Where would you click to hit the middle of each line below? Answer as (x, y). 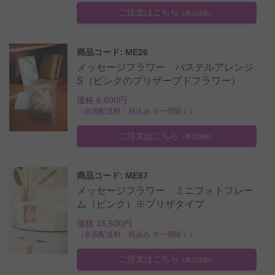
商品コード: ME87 (112, 175)
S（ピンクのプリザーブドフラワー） (159, 80)
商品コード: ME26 (112, 52)
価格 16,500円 (104, 223)
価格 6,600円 (102, 100)
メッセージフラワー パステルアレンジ (165, 67)
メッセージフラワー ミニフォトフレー (165, 190)
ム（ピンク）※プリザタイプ (141, 204)
